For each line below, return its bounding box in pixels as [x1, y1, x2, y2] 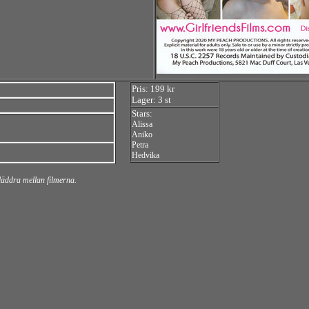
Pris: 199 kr [132, 83, 175, 94]
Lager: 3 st [132, 94, 171, 105]
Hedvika [132, 150, 159, 160]
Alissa [132, 119, 152, 129]
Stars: [132, 108, 152, 119]
